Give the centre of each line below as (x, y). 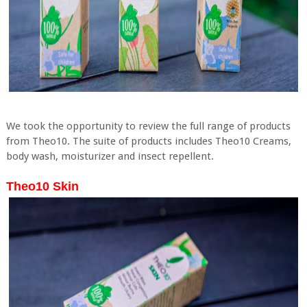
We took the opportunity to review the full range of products (148, 126)
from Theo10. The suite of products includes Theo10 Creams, (148, 141)
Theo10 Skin (42, 186)
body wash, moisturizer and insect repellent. (110, 156)
